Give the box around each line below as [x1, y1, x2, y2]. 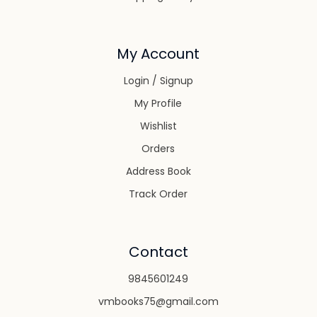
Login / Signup [123, 74, 193, 88]
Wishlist [139, 119, 177, 134]
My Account [117, 44, 200, 64]
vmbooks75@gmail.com [98, 294, 219, 309]
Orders [142, 142, 175, 156]
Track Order [129, 187, 188, 202]
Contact [128, 242, 188, 263]
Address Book [125, 164, 191, 179]
